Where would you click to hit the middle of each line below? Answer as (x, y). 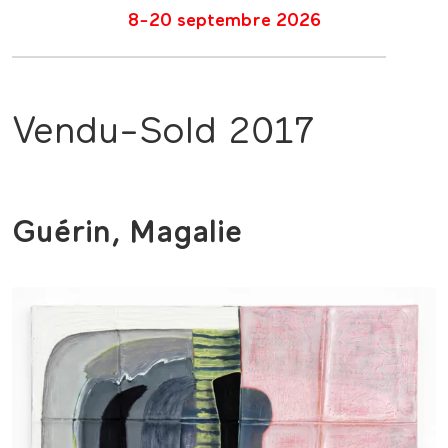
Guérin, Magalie (127, 233)
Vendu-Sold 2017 (163, 132)
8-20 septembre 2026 (224, 21)
